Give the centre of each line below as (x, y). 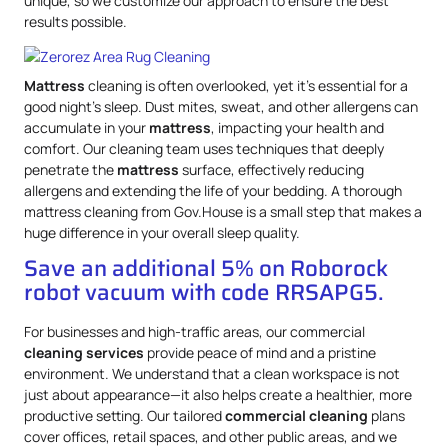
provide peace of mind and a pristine (260, 353)
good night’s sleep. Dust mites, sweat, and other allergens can (221, 106)
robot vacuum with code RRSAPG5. (204, 293)
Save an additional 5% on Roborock (206, 269)
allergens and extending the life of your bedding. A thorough (213, 190)
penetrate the (70, 169)
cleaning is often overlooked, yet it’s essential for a (246, 85)
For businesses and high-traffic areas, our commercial (194, 332)
